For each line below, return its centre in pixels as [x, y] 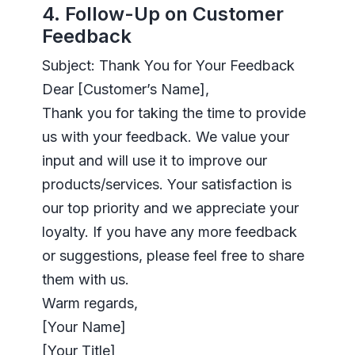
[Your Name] [84, 326]
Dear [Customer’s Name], [125, 89]
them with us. [85, 279]
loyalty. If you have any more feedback [169, 231]
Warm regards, [90, 303]
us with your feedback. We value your [165, 136]
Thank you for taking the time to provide [174, 113]
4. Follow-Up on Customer [162, 13]
